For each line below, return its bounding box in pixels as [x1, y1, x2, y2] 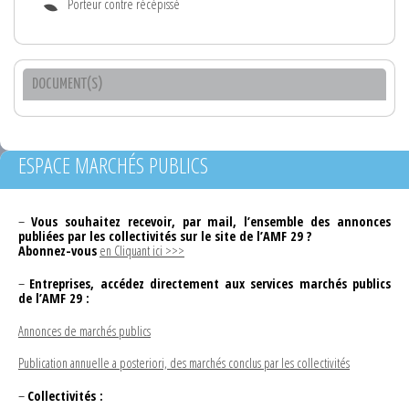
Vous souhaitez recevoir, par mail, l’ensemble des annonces [30, 212, 391, 230]
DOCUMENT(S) [32, 76, 103, 92]
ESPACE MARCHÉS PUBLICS [18, 149, 208, 180]
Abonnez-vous [18, 241, 97, 259]
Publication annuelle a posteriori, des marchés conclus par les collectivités [18, 354, 350, 372]
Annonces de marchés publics [18, 321, 151, 340]
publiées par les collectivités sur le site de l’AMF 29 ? [18, 226, 312, 245]
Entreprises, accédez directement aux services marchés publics [29, 274, 392, 292]
